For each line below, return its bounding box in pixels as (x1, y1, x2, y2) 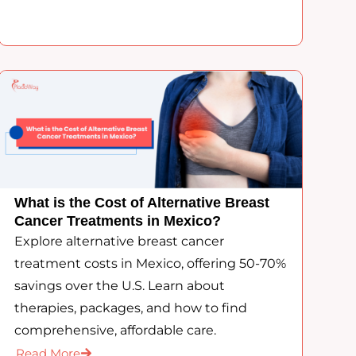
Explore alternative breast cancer (14, 233, 224, 249)
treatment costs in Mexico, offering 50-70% (14, 255, 286, 271)
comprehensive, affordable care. (14, 322, 216, 338)
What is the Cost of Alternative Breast (14, 194, 269, 211)
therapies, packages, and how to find (14, 300, 247, 315)
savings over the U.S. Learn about (14, 277, 225, 293)
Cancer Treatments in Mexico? (14, 212, 221, 229)
